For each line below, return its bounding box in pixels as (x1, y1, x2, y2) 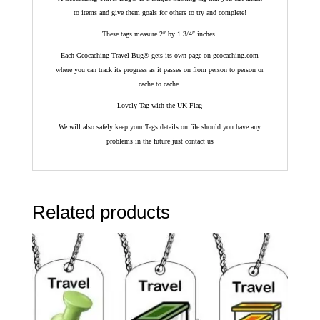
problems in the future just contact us (106, 137, 214, 146)
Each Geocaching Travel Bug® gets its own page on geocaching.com (61, 51, 259, 60)
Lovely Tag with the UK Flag (117, 101, 203, 110)
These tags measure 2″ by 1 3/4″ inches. (102, 30, 218, 39)
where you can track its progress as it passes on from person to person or (56, 66, 264, 74)
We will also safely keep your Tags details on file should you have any (59, 123, 261, 131)
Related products (31, 201, 170, 224)
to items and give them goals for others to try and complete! (73, 9, 246, 17)
